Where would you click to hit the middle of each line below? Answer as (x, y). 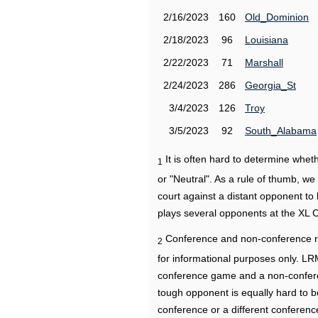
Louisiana (267, 40)
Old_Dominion (277, 17)
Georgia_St (270, 85)
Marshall (264, 62)
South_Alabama (281, 131)
